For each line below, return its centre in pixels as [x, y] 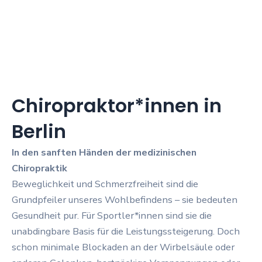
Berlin [39, 131]
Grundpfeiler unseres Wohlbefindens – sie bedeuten [125, 199]
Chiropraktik [39, 168]
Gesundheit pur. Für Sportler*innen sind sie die [112, 215]
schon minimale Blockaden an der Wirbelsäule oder [123, 247]
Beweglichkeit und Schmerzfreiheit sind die [105, 184]
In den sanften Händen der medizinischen [104, 152]
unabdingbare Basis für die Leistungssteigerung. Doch [126, 231]
